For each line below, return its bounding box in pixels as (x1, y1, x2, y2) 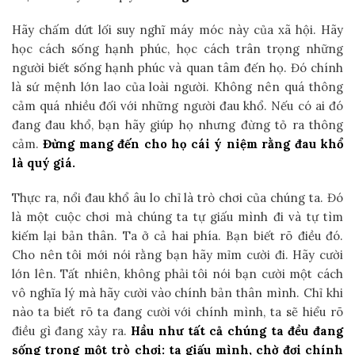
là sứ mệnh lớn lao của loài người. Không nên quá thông (12, 78, 343, 94)
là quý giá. (12, 155, 75, 170)
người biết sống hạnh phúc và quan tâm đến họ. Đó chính (12, 59, 343, 75)
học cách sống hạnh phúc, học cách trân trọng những (12, 40, 343, 56)
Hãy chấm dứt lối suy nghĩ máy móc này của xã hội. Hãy (12, 21, 343, 37)
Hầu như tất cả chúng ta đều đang (126, 323, 344, 338)
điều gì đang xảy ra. (12, 323, 127, 338)
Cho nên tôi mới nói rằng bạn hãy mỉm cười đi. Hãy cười (12, 246, 343, 262)
